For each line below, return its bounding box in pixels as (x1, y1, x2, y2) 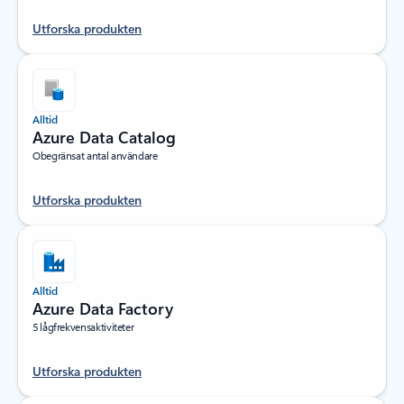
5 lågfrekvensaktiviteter (32, 319, 134, 334)
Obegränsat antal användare (32, 148, 158, 162)
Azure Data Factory (32, 298, 173, 319)
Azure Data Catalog (32, 126, 176, 148)
